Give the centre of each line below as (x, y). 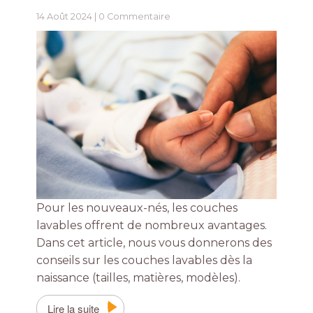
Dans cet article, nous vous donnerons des (154, 242)
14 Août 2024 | (68, 17)
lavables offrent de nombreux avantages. (152, 225)
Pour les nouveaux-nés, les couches (137, 208)
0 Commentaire (135, 17)
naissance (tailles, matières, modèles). (139, 277)
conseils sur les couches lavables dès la (145, 260)
